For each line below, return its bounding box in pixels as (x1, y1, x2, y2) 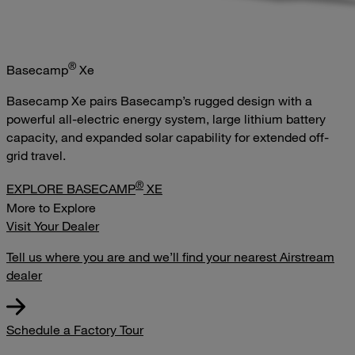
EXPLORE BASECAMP (6, 181, 136, 197)
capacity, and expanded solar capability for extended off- (6, 129, 329, 146)
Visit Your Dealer (6, 217, 99, 234)
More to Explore (6, 199, 96, 216)
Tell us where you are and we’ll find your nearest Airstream (6, 248, 334, 265)
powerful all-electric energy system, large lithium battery (6, 111, 326, 128)
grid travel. (6, 147, 66, 164)
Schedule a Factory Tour (6, 321, 143, 338)
